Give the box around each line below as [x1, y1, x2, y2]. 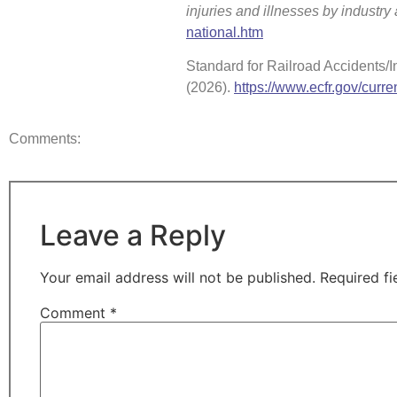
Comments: [9, 131, 81, 147]
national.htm [186, 24, 263, 40]
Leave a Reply [40, 217, 226, 253]
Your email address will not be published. [40, 268, 315, 286]
